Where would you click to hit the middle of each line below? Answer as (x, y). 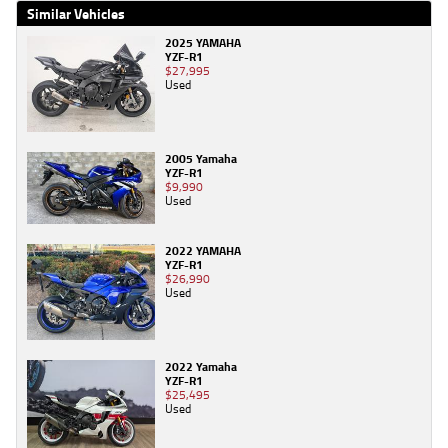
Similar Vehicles (76, 14)
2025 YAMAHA (203, 43)
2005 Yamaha (201, 159)
